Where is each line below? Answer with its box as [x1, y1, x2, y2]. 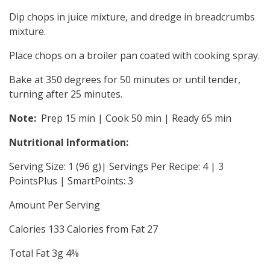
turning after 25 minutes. [9, 87, 122, 101]
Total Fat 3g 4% [9, 246, 79, 260]
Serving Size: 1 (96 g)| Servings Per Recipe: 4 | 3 [9, 159, 224, 173]
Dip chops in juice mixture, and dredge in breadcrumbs [9, 10, 255, 24]
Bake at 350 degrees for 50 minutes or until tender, [9, 72, 240, 86]
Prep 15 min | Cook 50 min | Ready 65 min [36, 111, 231, 125]
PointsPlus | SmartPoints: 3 [9, 174, 133, 187]
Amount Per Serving [9, 198, 100, 212]
